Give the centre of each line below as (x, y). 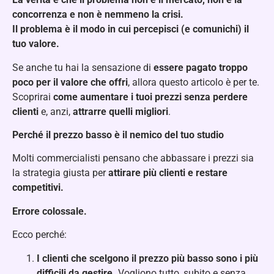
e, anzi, (56, 111)
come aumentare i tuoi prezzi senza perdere (150, 97)
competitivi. (38, 188)
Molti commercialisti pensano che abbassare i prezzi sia (133, 158)
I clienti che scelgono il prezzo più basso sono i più (147, 258)
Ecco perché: (39, 235)
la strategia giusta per (60, 173)
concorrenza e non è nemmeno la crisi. (98, 15)
